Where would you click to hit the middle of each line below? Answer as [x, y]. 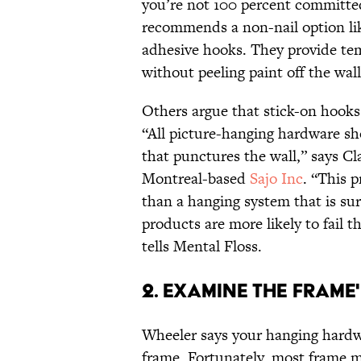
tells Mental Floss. [202, 247]
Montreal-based [196, 179]
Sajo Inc [276, 179]
